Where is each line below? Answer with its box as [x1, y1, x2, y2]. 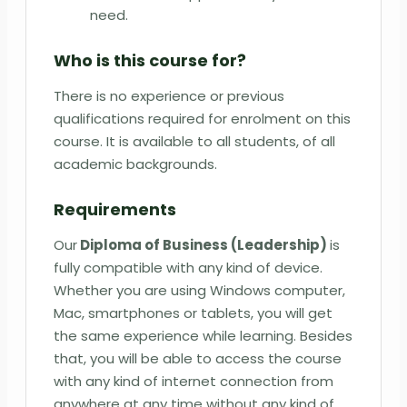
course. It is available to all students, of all [54, 131, 335, 151]
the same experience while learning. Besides [54, 325, 352, 345]
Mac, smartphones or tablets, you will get [54, 303, 333, 323]
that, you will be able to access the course [54, 348, 342, 368]
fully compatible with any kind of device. [54, 257, 323, 277]
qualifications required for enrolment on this [54, 108, 351, 128]
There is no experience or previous [54, 85, 284, 105]
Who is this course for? [54, 48, 246, 72]
